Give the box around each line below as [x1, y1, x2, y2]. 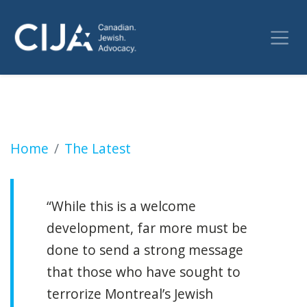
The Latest [64, 138, 131, 158]
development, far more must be [47, 218, 247, 237]
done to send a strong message [47, 240, 243, 259]
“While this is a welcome [47, 196, 196, 215]
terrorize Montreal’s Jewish [47, 284, 213, 303]
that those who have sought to [47, 262, 241, 281]
